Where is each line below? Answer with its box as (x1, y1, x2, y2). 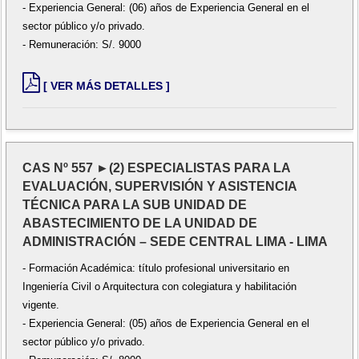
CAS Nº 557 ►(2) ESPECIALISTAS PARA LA (22, 161, 291, 175)
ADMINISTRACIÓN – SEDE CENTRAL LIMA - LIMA (22, 235, 329, 249)
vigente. (22, 299, 60, 312)
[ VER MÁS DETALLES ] (43, 79, 171, 92)
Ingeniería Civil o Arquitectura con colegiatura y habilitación (22, 280, 297, 293)
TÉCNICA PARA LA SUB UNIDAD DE (22, 198, 248, 212)
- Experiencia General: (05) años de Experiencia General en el (22, 317, 310, 330)
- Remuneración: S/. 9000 (22, 38, 142, 50)
